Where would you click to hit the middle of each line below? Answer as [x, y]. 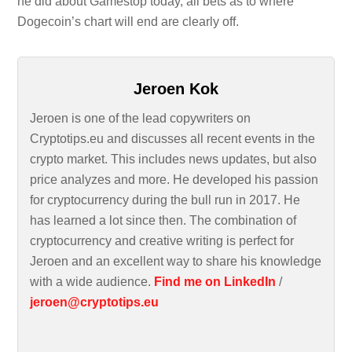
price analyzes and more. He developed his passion [174, 179]
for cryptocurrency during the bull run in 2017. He [165, 200]
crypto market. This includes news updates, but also [174, 159]
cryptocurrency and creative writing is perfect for [162, 240]
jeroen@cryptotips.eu [95, 302]
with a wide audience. [92, 281]
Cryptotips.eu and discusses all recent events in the [173, 138]
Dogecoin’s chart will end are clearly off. [128, 22]
